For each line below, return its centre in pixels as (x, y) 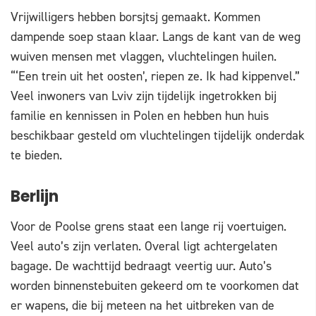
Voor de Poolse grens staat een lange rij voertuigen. (148, 227)
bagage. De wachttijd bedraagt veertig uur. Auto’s (141, 266)
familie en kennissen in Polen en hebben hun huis (140, 116)
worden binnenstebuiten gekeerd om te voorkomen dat (155, 286)
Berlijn (35, 198)
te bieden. (36, 156)
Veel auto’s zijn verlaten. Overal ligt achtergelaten (144, 247)
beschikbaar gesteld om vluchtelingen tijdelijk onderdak (158, 136)
